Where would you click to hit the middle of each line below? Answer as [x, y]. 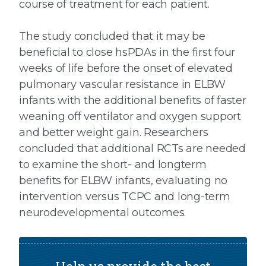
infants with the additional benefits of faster [133, 101]
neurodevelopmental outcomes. [102, 213]
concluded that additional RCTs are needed [132, 149]
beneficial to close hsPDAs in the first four [127, 53]
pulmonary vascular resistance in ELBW [122, 85]
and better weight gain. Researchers [114, 133]
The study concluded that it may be [112, 37]
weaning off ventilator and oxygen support [130, 117]
